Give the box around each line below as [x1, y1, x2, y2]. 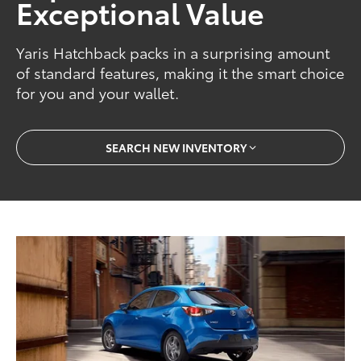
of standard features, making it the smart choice [16, 62, 345, 84]
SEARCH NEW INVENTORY [105, 139, 247, 156]
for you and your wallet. [16, 82, 180, 104]
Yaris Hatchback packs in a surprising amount [16, 42, 330, 64]
